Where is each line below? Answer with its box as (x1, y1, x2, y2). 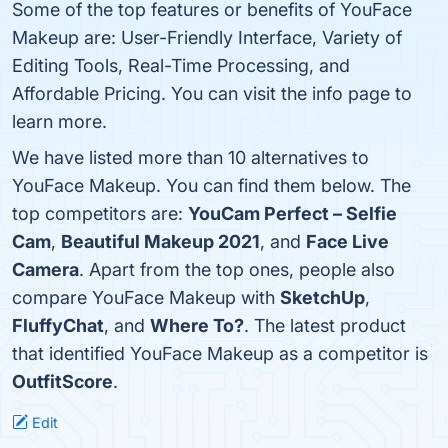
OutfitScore (12, 371, 113, 392)
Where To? (150, 315, 244, 336)
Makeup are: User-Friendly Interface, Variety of (12, 27, 402, 48)
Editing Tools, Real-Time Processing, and (12, 55, 350, 76)
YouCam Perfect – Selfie (188, 203, 397, 224)
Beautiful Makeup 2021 (61, 231, 260, 252)
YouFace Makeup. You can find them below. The (12, 175, 411, 196)
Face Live (306, 231, 389, 252)
